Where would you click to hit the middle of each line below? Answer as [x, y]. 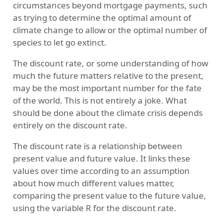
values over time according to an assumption [101, 171]
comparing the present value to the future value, [109, 196]
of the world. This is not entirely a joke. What [100, 101]
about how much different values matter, [93, 183]
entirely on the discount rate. [70, 125]
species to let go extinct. [59, 43]
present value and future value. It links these [101, 159]
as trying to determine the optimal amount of [102, 18]
